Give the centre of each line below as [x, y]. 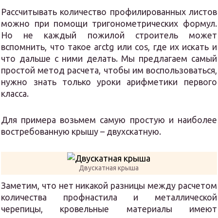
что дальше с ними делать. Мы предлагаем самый [109, 59]
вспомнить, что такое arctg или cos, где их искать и [109, 47]
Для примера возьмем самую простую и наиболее [109, 120]
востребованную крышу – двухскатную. [81, 132]
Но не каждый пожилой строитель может [109, 35]
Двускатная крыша [109, 168]
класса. [15, 94]
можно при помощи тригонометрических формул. [109, 24]
